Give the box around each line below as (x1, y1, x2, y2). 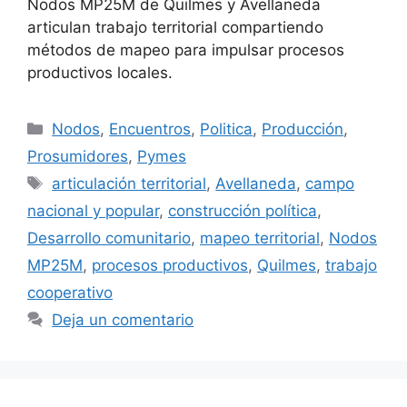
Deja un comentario (52, 311, 194, 330)
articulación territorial (52, 174, 207, 194)
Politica (200, 120, 253, 139)
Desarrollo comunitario (27, 229, 191, 248)
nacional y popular (27, 202, 159, 221)
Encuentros (109, 120, 192, 139)
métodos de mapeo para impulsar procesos (27, 41, 344, 60)
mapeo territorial (200, 229, 320, 248)
